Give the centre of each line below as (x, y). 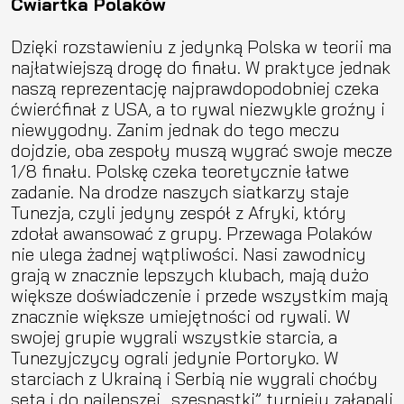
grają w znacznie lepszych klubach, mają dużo (190, 274)
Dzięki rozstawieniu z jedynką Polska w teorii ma (201, 46)
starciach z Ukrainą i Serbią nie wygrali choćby (194, 378)
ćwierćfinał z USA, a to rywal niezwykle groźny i (198, 108)
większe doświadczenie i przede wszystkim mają (199, 295)
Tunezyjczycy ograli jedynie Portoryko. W (174, 357)
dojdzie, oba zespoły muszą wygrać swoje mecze (202, 150)
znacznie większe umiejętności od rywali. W (180, 316)
